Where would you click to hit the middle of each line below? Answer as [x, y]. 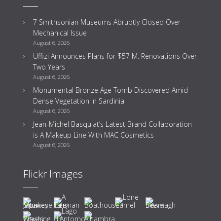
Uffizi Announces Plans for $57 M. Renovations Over [115, 56]
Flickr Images [53, 174]
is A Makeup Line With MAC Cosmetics [93, 135]
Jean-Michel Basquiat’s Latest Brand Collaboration [112, 124]
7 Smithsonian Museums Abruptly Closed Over [107, 22]
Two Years [49, 67]
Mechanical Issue [60, 33]
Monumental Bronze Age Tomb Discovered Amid [110, 90]
